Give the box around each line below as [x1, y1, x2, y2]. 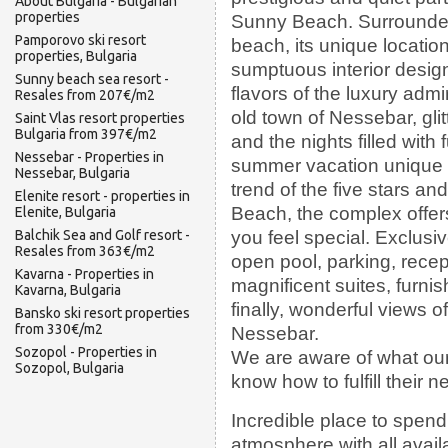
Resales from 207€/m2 [15, 87, 155, 103]
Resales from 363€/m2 [15, 243, 155, 259]
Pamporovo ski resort [15, 32, 146, 48]
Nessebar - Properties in [15, 149, 164, 165]
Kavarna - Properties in [15, 266, 154, 282]
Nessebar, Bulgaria [15, 165, 130, 181]
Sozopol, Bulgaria [15, 360, 124, 376]
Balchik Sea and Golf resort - [15, 227, 190, 243]
